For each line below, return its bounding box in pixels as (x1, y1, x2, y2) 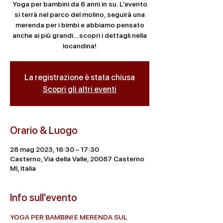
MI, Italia (10, 164, 36, 172)
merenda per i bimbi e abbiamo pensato (15, 21, 144, 29)
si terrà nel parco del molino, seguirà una (14, 10, 145, 18)
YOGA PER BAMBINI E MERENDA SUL (10, 213, 129, 221)
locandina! (63, 42, 97, 50)
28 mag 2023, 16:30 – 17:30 (10, 145, 99, 153)
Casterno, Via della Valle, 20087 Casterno (10, 155, 144, 163)
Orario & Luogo (10, 124, 78, 136)
